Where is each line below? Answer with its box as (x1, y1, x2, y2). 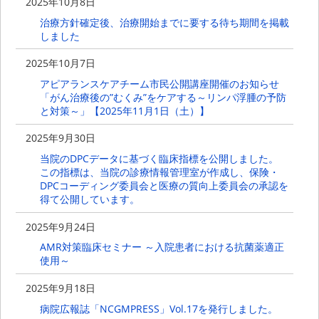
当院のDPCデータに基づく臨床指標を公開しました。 (39, 152, 278, 166)
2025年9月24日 (26, 219, 96, 234)
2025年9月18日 (26, 281, 96, 295)
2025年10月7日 (26, 56, 96, 70)
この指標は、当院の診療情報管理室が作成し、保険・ (39, 165, 279, 179)
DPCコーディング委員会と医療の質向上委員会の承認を (39, 179, 288, 193)
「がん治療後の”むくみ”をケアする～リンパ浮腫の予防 (39, 90, 286, 105)
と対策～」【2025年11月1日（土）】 (39, 104, 209, 118)
